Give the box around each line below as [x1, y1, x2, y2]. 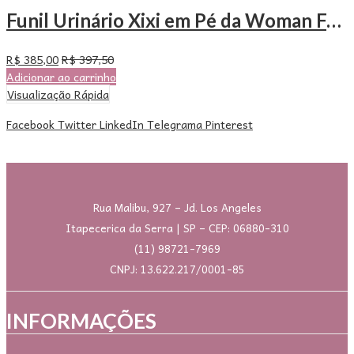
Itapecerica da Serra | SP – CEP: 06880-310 [65, 219, 289, 236]
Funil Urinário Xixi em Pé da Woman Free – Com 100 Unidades [326, 8, 341, 32]
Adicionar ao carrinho [6, 67, 116, 85]
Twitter [58, 115, 96, 133]
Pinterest [205, 115, 253, 133]
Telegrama [147, 115, 202, 133]
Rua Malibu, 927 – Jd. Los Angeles [92, 198, 262, 216]
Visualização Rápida [7, 85, 109, 103]
